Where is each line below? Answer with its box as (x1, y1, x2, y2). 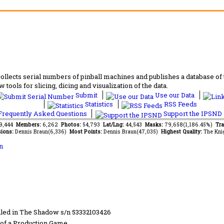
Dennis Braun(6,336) (14, 127, 69, 135)
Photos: (61, 120, 82, 128)
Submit (74, 90, 99, 99)
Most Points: (69, 127, 103, 135)
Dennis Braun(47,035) (103, 127, 161, 135)
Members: (16, 120, 42, 128)
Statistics (83, 99, 114, 108)
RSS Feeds (162, 99, 197, 108)
